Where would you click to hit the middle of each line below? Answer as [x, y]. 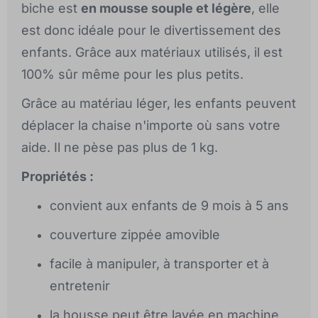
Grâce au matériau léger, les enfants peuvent [159, 104]
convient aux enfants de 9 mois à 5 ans [169, 206]
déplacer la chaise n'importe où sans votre [151, 126]
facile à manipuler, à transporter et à [159, 264]
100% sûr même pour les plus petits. [132, 75]
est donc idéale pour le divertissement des [151, 31]
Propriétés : [57, 177]
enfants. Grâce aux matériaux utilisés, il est [152, 53]
